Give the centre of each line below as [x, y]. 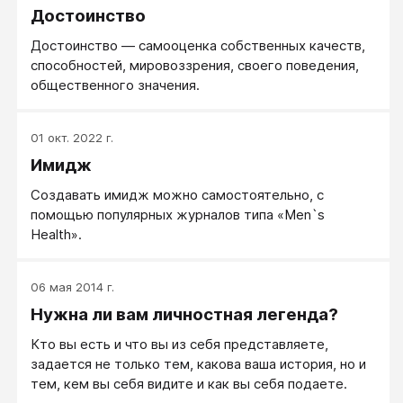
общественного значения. [117, 85]
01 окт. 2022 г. [72, 138]
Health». [56, 235]
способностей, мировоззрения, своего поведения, [195, 66]
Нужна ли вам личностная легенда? [184, 315]
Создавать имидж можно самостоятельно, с [177, 195]
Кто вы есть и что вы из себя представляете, [179, 345]
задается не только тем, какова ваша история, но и [198, 364]
